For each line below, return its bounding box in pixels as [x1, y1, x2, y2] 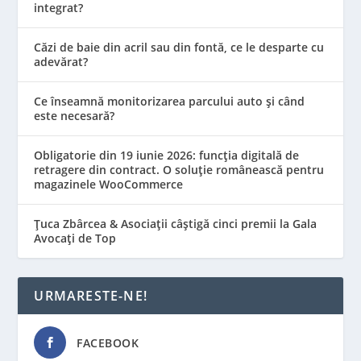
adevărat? [34, 54, 89, 70]
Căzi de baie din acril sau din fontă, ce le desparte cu [34, 39, 325, 56]
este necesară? [34, 108, 115, 124]
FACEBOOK [77, 335, 139, 351]
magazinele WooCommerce [34, 176, 184, 193]
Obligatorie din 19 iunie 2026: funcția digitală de [34, 147, 300, 164]
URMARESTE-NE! [34, 287, 148, 305]
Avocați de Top [34, 230, 117, 247]
